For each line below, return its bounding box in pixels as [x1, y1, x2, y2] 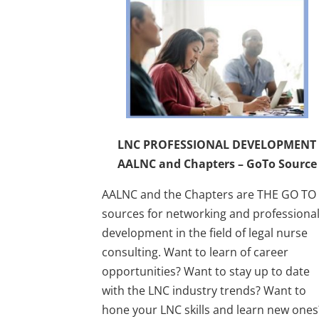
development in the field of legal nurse [102, 224, 308, 241]
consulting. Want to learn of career [102, 244, 289, 260]
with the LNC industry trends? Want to [102, 282, 307, 298]
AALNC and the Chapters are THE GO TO [102, 186, 317, 202]
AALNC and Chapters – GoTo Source [117, 155, 317, 172]
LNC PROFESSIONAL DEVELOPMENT [117, 136, 317, 152]
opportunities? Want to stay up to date [102, 263, 310, 279]
